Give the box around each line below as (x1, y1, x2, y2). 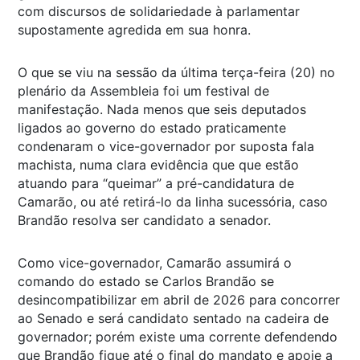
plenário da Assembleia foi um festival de (18, 82, 269, 99)
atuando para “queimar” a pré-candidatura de (18, 174, 294, 191)
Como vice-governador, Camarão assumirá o (18, 254, 292, 271)
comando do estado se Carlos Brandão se (18, 272, 274, 289)
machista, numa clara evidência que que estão (18, 156, 299, 173)
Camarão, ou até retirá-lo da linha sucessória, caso (18, 193, 328, 210)
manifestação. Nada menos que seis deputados (18, 100, 306, 117)
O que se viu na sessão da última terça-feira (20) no (18, 63, 335, 80)
